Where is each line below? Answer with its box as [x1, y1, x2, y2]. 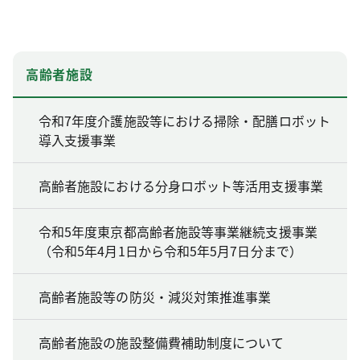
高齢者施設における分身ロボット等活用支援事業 [39, 175, 323, 195]
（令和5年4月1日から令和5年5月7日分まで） [39, 240, 302, 260]
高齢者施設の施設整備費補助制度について [39, 332, 284, 352]
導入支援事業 [39, 129, 117, 149]
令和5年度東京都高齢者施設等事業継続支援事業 [39, 221, 317, 241]
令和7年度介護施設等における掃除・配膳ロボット [39, 110, 330, 130]
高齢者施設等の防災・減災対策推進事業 [39, 286, 272, 306]
